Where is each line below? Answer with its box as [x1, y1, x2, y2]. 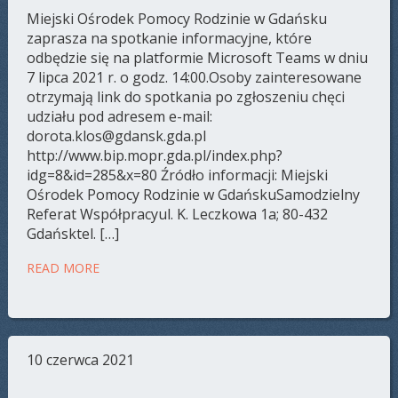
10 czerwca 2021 [27, 349, 135, 370]
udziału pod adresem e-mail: [27, 106, 213, 126]
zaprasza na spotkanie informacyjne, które [27, 28, 313, 48]
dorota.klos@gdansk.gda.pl [27, 125, 207, 146]
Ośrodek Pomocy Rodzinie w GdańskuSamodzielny [27, 184, 361, 204]
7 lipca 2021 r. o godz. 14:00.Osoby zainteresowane [27, 67, 362, 87]
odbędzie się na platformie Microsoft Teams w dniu [27, 47, 369, 68]
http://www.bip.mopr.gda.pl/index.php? [27, 145, 283, 165]
